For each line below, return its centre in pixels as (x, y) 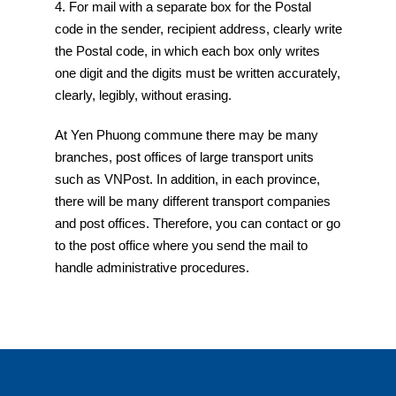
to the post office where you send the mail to (181, 245)
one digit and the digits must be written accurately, (197, 73)
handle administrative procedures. (152, 267)
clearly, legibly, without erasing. (143, 95)
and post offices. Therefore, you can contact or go (197, 223)
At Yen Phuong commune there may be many (186, 135)
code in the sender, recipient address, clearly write (198, 29)
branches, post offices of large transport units (184, 157)
